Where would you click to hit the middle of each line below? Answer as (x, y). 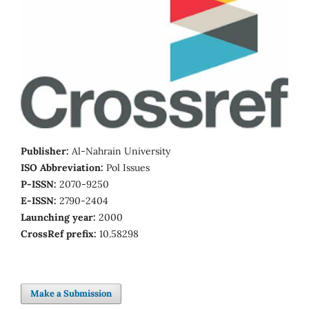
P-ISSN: (39, 184)
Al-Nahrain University (120, 151)
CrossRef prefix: (59, 233)
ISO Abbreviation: (62, 167)
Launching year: (58, 217)
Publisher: (45, 151)
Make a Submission (71, 293)
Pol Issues (127, 167)
